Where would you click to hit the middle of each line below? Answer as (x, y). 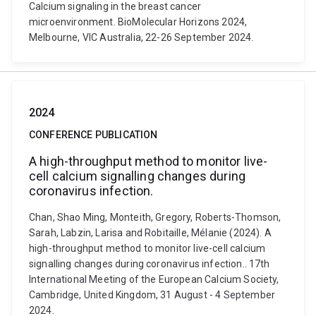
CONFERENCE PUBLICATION (93, 135)
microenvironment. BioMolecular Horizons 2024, (138, 22)
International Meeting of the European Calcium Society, (154, 279)
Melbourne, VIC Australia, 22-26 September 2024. (141, 37)
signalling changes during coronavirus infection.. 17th (150, 264)
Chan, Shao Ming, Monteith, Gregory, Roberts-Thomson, (155, 217)
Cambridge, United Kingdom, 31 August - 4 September (152, 295)
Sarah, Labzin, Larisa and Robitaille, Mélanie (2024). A (150, 233)
